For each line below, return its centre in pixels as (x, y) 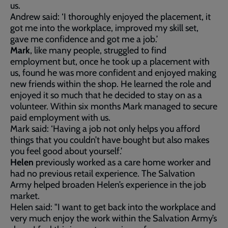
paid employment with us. (60, 118)
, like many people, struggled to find (98, 50)
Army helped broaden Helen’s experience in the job (108, 185)
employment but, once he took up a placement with (110, 62)
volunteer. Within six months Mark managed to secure (114, 106)
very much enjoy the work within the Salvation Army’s (113, 218)
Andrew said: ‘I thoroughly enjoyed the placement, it (110, 17)
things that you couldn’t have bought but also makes (110, 140)
